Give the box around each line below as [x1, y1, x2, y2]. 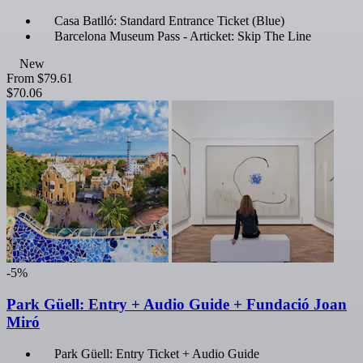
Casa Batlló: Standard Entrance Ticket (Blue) [54, 13, 284, 28]
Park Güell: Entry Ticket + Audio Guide [54, 347, 259, 361]
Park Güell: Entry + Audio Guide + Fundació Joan [6, 295, 347, 313]
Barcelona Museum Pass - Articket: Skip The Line [54, 28, 311, 43]
